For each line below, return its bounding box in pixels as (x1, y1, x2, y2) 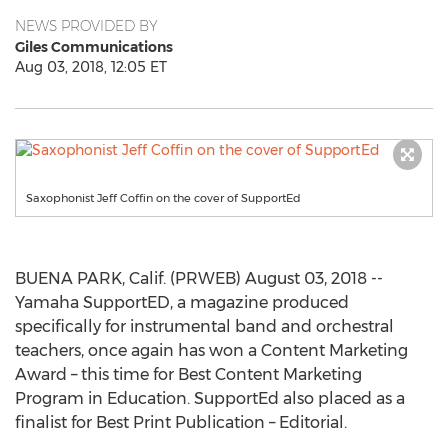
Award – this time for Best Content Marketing (15, 365, 362, 384)
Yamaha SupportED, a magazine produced (15, 293, 349, 312)
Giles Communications (15, 38, 173, 56)
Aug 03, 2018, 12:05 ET (15, 58, 167, 76)
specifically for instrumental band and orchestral (15, 317, 394, 336)
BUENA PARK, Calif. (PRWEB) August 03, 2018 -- (15, 269, 383, 288)
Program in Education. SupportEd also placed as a (15, 389, 405, 408)
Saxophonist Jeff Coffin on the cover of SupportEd (26, 191, 301, 205)
